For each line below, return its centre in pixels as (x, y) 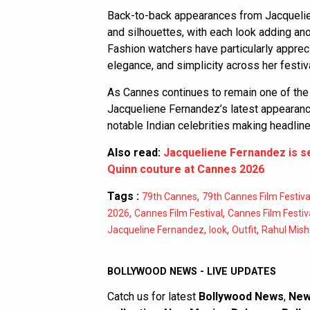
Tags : (123, 196)
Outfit (244, 229)
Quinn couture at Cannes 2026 (186, 169)
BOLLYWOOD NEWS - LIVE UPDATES (192, 271)
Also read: (135, 152)
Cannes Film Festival (179, 213)
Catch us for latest (153, 296)
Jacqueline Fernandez (156, 229)
